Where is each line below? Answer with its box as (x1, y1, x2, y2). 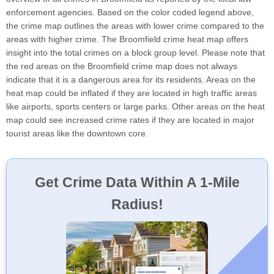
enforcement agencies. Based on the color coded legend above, (6, 7, 254, 17)
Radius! (111, 196, 163, 212)
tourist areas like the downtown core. (6, 128, 148, 138)
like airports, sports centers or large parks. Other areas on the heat (6, 101, 265, 111)
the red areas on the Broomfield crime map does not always (6, 61, 237, 71)
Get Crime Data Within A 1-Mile (34, 174, 240, 190)
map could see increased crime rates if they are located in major (6, 114, 254, 125)
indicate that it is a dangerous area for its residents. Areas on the (6, 74, 256, 84)
